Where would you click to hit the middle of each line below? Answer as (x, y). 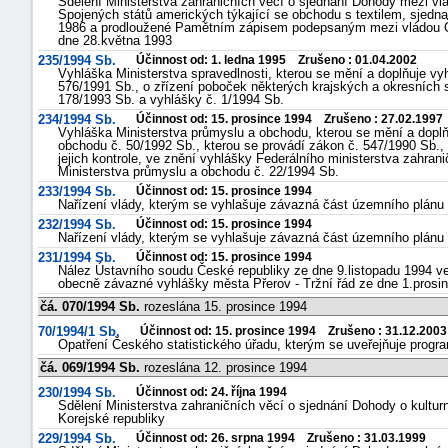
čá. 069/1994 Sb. (90, 367)
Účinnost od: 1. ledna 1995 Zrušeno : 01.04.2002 (276, 60)
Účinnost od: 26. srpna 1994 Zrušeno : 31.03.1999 (281, 438)
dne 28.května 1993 (115, 40)
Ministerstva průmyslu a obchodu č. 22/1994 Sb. (198, 171)
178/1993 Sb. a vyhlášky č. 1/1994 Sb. (171, 99)
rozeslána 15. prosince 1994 (223, 306)
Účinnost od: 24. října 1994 (211, 392)
